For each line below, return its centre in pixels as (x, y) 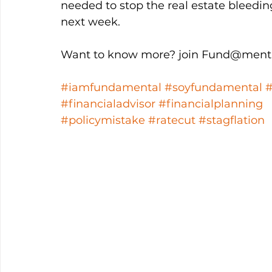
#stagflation (232, 120)
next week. (92, 22)
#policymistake (103, 120)
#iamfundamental (111, 87)
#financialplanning (211, 104)
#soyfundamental (213, 87)
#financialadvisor (108, 104)
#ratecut (172, 120)
